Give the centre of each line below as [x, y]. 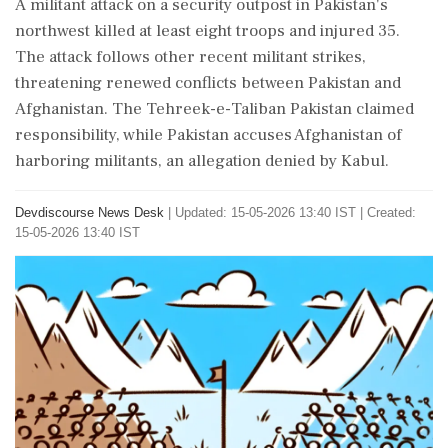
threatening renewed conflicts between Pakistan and [208, 83]
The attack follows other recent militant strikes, [190, 57]
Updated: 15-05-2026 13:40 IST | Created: [295, 212]
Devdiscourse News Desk [89, 212]
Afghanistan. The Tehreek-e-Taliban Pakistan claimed [214, 109]
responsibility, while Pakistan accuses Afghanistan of [208, 135]
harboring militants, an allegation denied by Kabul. [202, 161]
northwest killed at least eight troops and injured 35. [207, 31]
